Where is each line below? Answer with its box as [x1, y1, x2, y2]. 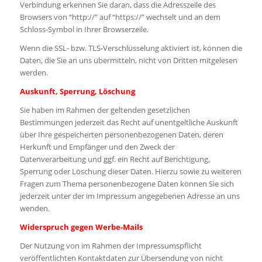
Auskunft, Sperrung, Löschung [19, 85, 135, 96]
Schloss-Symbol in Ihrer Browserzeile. [19, 23, 149, 35]
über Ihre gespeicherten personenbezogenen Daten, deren [19, 129, 223, 140]
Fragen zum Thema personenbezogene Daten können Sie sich [19, 178, 234, 189]
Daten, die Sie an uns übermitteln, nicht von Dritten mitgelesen [19, 54, 237, 65]
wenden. [19, 202, 50, 213]
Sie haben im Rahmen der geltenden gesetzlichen [19, 104, 190, 115]
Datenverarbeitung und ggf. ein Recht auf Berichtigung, [19, 153, 210, 164]
